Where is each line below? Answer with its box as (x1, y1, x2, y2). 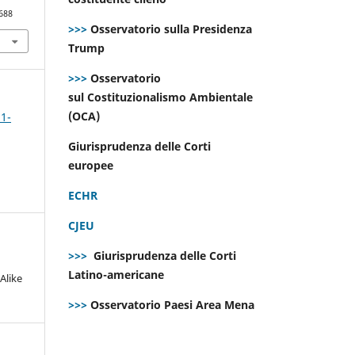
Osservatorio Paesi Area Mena (87, 296, 258, 312)
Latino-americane (68, 266, 167, 282)
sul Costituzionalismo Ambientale (68, 89, 253, 105)
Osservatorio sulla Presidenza (87, 21, 252, 36)
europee (68, 157, 116, 173)
